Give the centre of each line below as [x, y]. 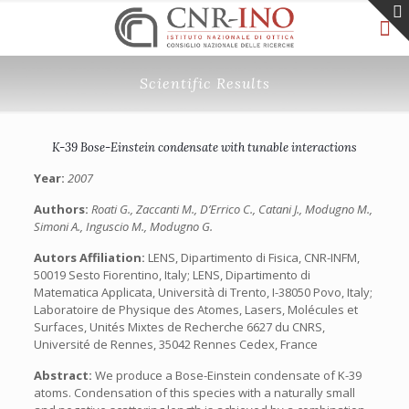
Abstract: [64, 375]
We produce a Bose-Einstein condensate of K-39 [228, 375]
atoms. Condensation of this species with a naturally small [194, 393]
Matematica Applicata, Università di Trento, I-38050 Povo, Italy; [203, 292]
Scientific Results [204, 83]
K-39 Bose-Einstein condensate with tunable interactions [204, 147]
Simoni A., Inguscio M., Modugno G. [123, 226]
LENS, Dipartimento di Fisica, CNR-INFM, [253, 257]
